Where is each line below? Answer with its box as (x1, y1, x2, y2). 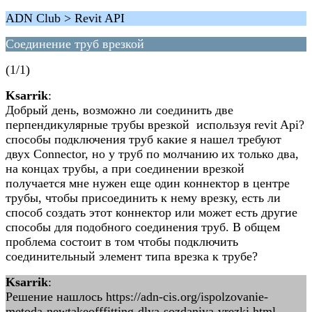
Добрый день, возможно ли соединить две (6, 103, 233, 117)
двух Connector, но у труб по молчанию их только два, (6, 147, 299, 161)
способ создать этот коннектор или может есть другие (6, 205, 297, 219)
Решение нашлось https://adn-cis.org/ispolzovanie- (6, 290, 268, 304)
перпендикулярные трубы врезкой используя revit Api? (6, 118, 304, 132)
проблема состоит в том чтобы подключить (6, 235, 238, 249)
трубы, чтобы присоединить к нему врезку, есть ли (6, 191, 281, 205)
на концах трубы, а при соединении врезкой (6, 162, 244, 175)
